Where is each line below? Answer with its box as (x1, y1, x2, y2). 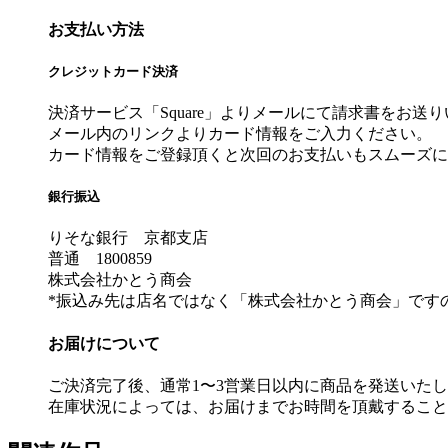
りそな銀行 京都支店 (48, 229, 208, 247)
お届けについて (48, 334, 160, 352)
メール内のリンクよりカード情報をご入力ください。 (48, 125, 432, 143)
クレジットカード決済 (48, 63, 178, 79)
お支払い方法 (48, 20, 144, 38)
